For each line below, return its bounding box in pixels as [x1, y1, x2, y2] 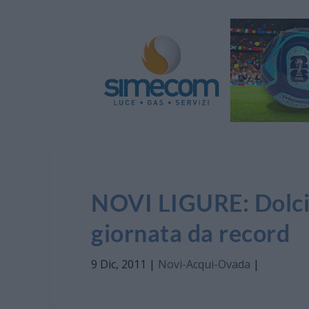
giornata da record [91, 218, 290, 247]
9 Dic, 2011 [91, 256, 146, 272]
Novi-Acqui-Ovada [158, 256, 250, 272]
